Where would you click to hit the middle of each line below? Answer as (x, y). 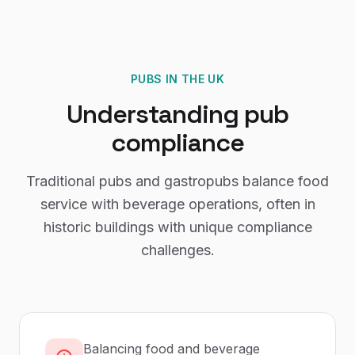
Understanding (155, 114)
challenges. (177, 250)
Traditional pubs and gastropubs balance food (177, 181)
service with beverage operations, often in (177, 204)
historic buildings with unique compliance (177, 227)
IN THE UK (193, 79)
